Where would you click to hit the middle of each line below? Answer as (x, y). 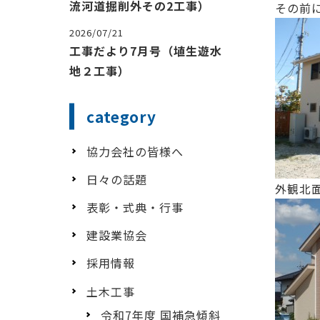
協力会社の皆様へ (135, 151)
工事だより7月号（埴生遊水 (146, 50)
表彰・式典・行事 (135, 207)
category (121, 116)
